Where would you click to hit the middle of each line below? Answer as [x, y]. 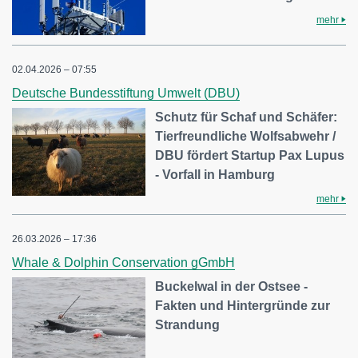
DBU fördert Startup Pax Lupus [250, 156]
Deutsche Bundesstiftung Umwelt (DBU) [126, 93]
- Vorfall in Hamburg [215, 175]
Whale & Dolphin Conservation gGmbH [123, 263]
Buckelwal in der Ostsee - [232, 287]
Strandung [188, 325]
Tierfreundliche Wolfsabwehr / [246, 137]
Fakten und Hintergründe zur [243, 306]
